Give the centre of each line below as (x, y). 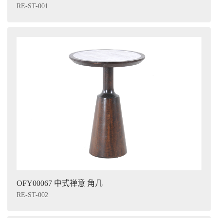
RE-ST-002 (32, 195)
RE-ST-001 (32, 6)
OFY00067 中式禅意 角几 (60, 183)
